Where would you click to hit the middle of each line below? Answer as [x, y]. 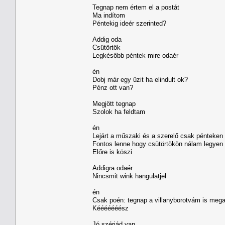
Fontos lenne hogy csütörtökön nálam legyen [158, 144]
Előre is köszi [112, 152]
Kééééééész [110, 208]
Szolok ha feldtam [119, 111]
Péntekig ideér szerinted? [129, 23]
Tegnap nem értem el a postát [136, 7]
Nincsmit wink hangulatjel [129, 176]
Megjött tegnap [114, 103]
